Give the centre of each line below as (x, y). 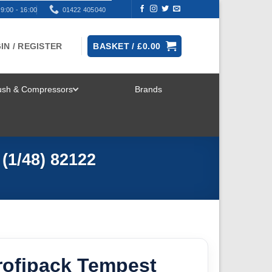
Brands (148, 89)
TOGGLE (123, 101)
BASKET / (115, 46)
